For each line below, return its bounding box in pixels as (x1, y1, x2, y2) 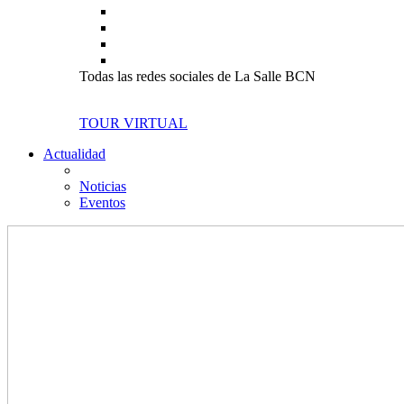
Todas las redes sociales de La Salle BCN (79, 69, 316, 84)
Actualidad (43, 146, 106, 161)
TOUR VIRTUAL (79, 115, 188, 131)
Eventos (79, 195, 125, 210)
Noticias (79, 179, 126, 194)
